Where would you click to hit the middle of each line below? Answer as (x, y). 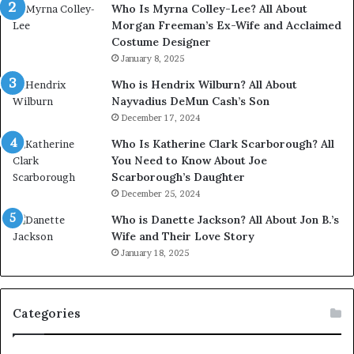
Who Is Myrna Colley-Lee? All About (209, 9)
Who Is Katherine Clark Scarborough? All (223, 144)
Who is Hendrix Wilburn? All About (204, 85)
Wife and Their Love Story (183, 237)
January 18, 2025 (155, 253)
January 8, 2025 (153, 59)
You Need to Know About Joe (189, 161)
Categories (47, 314)
